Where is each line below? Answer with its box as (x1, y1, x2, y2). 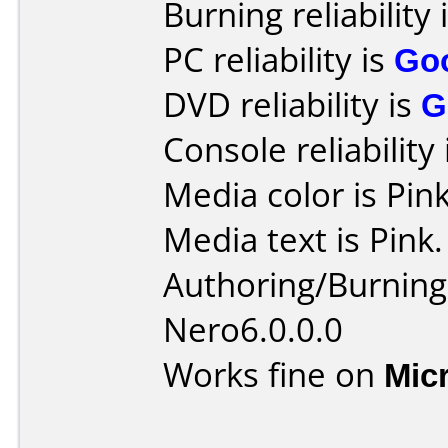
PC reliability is (163, 37, 394, 82)
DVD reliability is (163, 82, 421, 127)
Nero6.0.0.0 (163, 307, 343, 352)
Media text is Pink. (163, 217, 443, 262)
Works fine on (163, 352, 384, 397)
